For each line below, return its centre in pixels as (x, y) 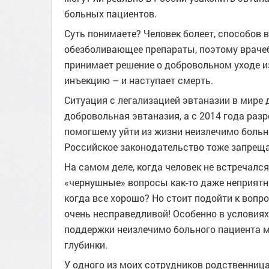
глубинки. (86, 245)
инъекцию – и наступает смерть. (139, 80)
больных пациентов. (110, 14)
